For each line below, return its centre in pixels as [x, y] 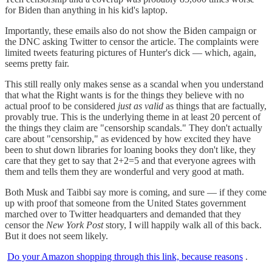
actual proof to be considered [61, 106]
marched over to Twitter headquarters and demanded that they [123, 214]
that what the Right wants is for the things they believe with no [124, 95]
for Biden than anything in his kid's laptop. [86, 10]
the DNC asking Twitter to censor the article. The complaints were [132, 41]
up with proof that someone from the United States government [125, 203]
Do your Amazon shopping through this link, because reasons [125, 256]
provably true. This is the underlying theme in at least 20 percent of [133, 117]
